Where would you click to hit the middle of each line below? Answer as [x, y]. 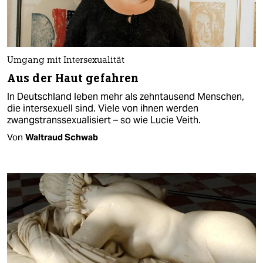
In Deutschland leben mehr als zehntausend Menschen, [126, 96]
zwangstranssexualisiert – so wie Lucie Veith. [104, 120]
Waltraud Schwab [62, 137]
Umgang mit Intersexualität [66, 60]
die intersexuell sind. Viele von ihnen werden [103, 108]
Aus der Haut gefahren [73, 78]
